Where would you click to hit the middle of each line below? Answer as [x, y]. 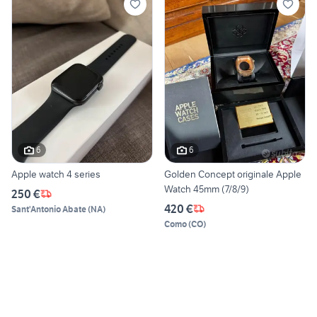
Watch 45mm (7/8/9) [207, 189]
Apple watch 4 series [56, 174]
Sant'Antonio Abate [49, 209]
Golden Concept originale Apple [233, 174]
